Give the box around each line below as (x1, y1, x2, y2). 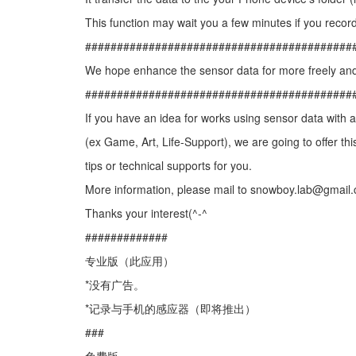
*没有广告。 (85, 277, 145, 292)
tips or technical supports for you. (85, 157, 252, 173)
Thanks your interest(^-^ (85, 205, 207, 221)
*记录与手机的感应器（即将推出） (85, 300, 256, 316)
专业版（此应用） (85, 253, 174, 269)
